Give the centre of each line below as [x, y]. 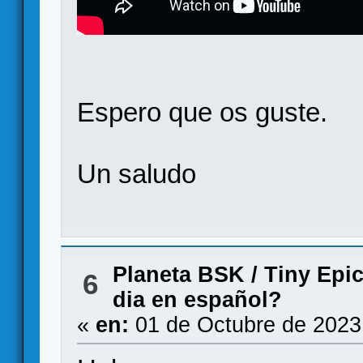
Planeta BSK [178, 274]
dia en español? [197, 299]
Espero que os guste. [203, 112]
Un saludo [137, 173]
